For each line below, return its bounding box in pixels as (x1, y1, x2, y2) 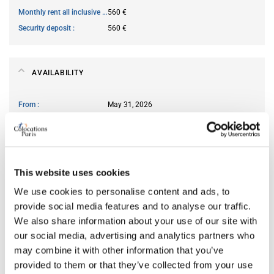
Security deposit (18, 23, 73, 32)
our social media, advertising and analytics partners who (14, 230, 254, 241)
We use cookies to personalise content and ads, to (14, 186, 230, 197)
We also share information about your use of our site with (14, 215, 257, 226)
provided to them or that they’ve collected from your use (14, 259, 253, 270)
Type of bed (18, 192, 59, 201)
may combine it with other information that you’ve (14, 245, 224, 256)
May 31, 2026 (108, 100, 152, 109)
